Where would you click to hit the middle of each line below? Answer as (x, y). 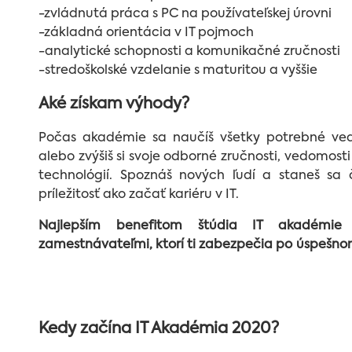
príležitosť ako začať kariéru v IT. (139, 194)
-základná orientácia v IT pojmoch (146, 33)
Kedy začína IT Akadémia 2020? (159, 329)
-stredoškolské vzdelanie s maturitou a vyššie (178, 70)
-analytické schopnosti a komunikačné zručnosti (189, 51)
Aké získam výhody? (114, 104)
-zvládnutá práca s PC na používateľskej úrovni (185, 14)
